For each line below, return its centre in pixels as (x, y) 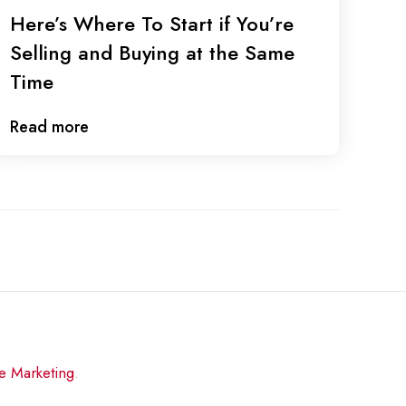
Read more (50, 127)
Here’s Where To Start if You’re (152, 24)
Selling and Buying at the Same (153, 53)
